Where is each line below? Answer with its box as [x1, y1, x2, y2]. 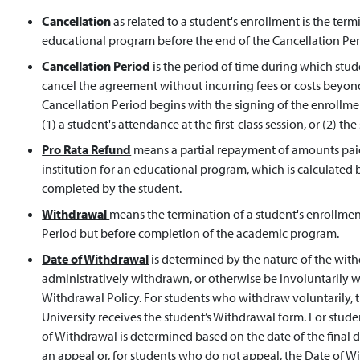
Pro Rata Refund [42, 141, 132, 157]
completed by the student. [42, 180, 182, 196]
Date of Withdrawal [42, 251, 149, 267]
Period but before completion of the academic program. [42, 225, 340, 241]
